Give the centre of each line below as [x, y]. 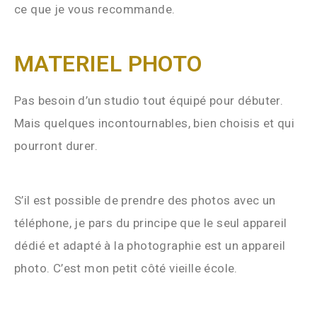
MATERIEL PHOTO [108, 63]
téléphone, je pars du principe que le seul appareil [151, 223]
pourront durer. [58, 145]
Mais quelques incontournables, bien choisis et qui [154, 123]
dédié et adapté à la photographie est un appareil [150, 245]
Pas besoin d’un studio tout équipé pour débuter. [149, 100]
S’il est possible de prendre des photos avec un [145, 200]
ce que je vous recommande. [95, 9]
